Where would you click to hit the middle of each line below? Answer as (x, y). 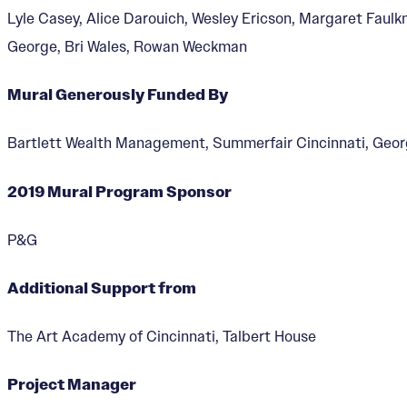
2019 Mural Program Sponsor (119, 192)
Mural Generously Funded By (118, 95)
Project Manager (72, 385)
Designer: (166, 182)
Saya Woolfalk (306, 182)
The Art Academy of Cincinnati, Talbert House (162, 337)
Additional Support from (102, 288)
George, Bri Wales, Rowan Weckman (127, 46)
